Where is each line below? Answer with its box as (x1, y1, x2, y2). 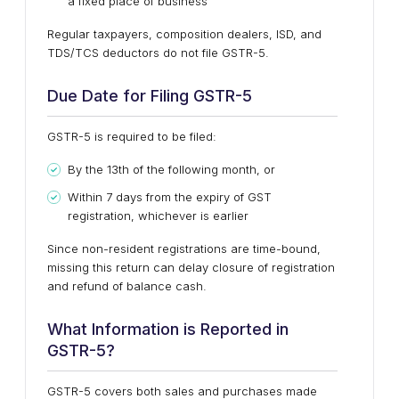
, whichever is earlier (131, 208, 248, 223)
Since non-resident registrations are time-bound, (47, 241, 321, 256)
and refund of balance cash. (47, 279, 207, 293)
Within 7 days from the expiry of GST (68, 190, 272, 204)
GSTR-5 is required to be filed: (47, 129, 216, 143)
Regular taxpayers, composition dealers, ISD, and (47, 27, 322, 41)
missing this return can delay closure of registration (47, 260, 335, 274)
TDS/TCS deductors (47, 45, 163, 60)
